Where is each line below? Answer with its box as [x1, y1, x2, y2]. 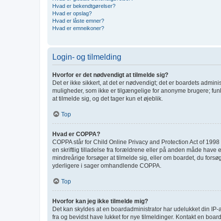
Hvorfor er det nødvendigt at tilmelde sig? [52, 71, 168, 78]
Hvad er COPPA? [52, 130, 100, 138]
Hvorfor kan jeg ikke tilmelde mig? [52, 197, 148, 205]
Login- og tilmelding [52, 52, 121, 61]
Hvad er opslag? [52, 10, 92, 16]
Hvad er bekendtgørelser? [52, 2, 115, 9]
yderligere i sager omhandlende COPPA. [52, 162, 161, 169]
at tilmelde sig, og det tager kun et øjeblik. [52, 95, 163, 102]
